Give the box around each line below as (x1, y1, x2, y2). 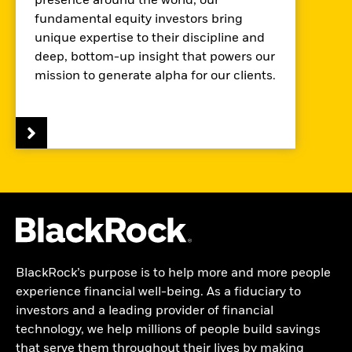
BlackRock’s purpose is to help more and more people (16, 267, 331, 280)
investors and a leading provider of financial (16, 305, 273, 317)
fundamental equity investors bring (35, 13, 243, 26)
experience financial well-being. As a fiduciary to (16, 286, 301, 299)
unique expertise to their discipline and (35, 32, 265, 45)
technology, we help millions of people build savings (16, 324, 321, 336)
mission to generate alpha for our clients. (35, 70, 276, 82)
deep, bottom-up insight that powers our (35, 51, 275, 64)
